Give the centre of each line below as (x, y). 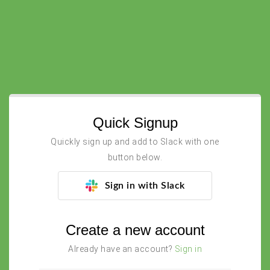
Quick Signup (135, 123)
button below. (135, 157)
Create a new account (135, 230)
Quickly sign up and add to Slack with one (135, 142)
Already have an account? (121, 249)
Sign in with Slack (145, 186)
